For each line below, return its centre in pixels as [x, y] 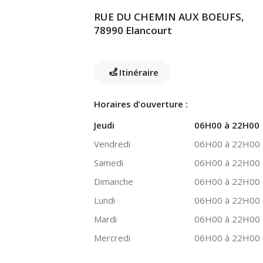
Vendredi [112, 144]
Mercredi [112, 238]
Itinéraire [139, 72]
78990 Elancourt [133, 30]
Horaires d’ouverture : [141, 104]
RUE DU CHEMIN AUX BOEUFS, [169, 17]
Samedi [109, 163]
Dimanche [114, 181]
